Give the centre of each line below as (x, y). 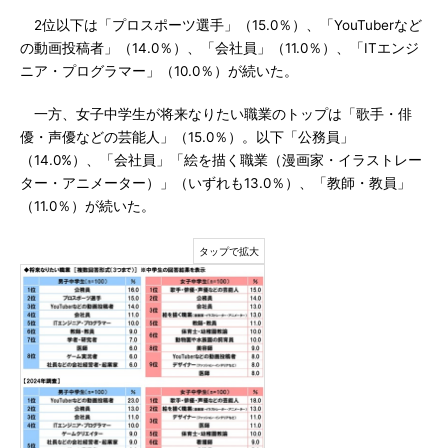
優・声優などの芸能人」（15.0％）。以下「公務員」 (187, 137)
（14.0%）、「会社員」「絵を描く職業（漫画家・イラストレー (221, 160)
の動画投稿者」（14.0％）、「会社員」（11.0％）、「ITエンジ (219, 48)
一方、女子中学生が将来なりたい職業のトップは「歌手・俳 (216, 114)
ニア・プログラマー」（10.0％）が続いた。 (159, 71)
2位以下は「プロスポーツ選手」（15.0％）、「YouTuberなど (221, 25)
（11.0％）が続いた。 (87, 206)
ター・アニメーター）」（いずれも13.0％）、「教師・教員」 (215, 183)
